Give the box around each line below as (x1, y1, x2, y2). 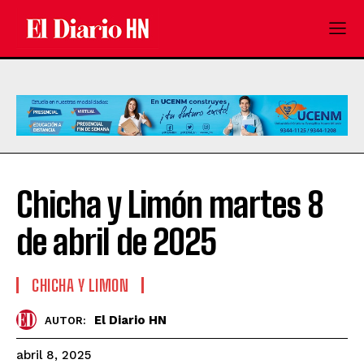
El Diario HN (94, 312, 167, 327)
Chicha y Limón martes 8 (16, 184, 323, 226)
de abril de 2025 (16, 222, 216, 263)
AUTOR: (45, 314, 86, 327)
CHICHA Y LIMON (32, 275, 128, 296)
